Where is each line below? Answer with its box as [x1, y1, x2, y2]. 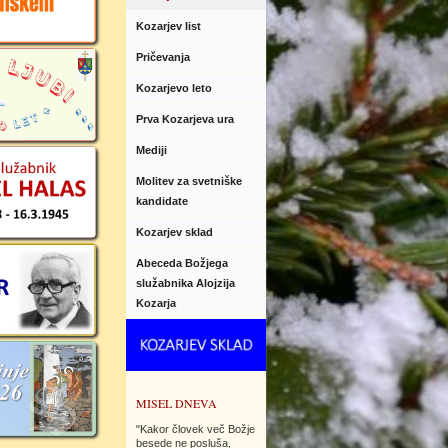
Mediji [136, 144, 173, 156]
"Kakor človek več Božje [136, 423, 255, 435]
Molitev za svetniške [136, 175, 242, 187]
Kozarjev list [136, 20, 204, 32]
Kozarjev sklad [136, 226, 216, 238]
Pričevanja [136, 51, 193, 63]
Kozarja [136, 297, 179, 309]
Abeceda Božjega [136, 257, 228, 269]
